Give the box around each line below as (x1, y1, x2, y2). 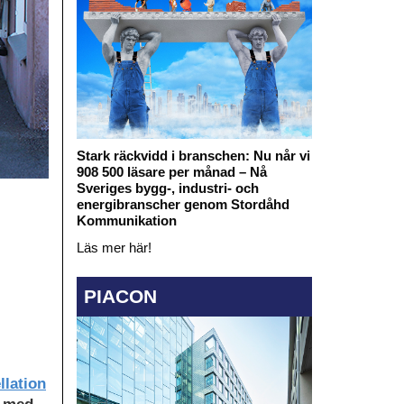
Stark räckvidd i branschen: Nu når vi (76, 147, 310, 163)
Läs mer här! (76, 239, 151, 255)
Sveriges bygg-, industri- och (76, 179, 259, 196)
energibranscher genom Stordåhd (76, 196, 289, 212)
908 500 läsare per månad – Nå (76, 163, 267, 179)
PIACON (83, 286, 157, 308)
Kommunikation (76, 212, 177, 228)
